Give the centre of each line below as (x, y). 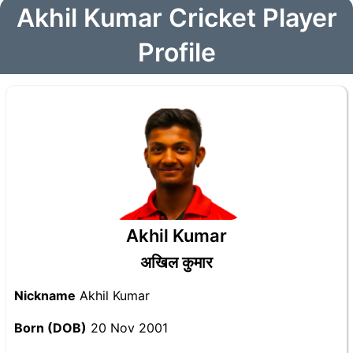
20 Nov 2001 (127, 328)
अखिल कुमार (176, 262)
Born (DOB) (50, 328)
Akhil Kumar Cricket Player (176, 18)
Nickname (45, 295)
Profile (176, 52)
